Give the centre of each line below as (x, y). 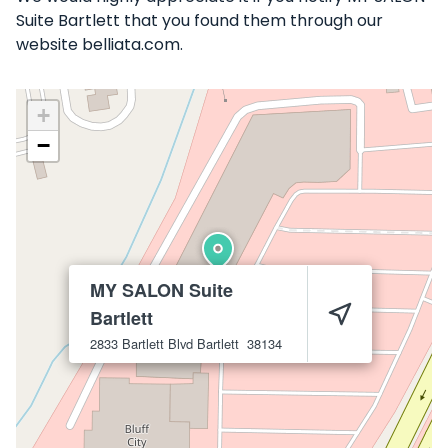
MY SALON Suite (161, 290)
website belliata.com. (99, 44)
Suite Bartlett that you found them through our (199, 20)
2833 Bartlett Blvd (141, 343)
